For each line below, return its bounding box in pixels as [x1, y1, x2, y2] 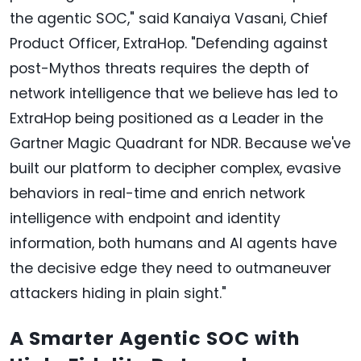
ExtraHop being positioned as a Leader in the [10, 108, 323, 128]
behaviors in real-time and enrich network [10, 183, 305, 203]
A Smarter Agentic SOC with [10, 324, 300, 351]
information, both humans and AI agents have [10, 233, 337, 253]
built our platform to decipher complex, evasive [10, 158, 341, 178]
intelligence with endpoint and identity [10, 208, 280, 228]
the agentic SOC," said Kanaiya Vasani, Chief [10, 8, 328, 28]
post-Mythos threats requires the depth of [10, 58, 309, 78]
